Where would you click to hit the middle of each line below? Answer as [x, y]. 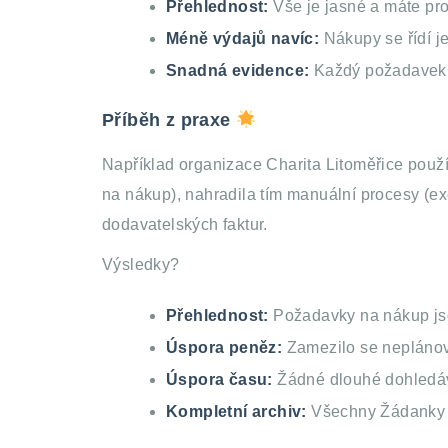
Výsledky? [141, 265]
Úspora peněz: [226, 348]
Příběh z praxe [169, 120]
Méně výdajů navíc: [245, 39]
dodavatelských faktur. [185, 225]
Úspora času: [222, 380]
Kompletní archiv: [239, 412]
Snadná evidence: [240, 71]
